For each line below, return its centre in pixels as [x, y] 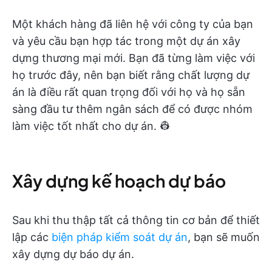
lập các [32, 237]
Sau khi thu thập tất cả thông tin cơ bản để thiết [136, 220]
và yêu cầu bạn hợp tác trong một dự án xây [126, 41]
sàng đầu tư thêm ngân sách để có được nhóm [132, 109]
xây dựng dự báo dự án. [73, 254]
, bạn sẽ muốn [224, 237]
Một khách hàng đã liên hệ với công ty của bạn [133, 24]
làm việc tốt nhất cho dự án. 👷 [91, 126]
